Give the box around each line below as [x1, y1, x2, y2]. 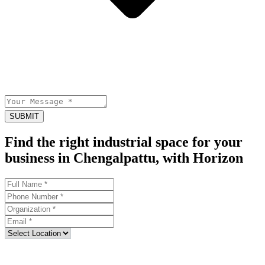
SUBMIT [9, 112, 39, 121]
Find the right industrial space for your [5, 134, 243, 150]
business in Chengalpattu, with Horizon [5, 150, 243, 166]
